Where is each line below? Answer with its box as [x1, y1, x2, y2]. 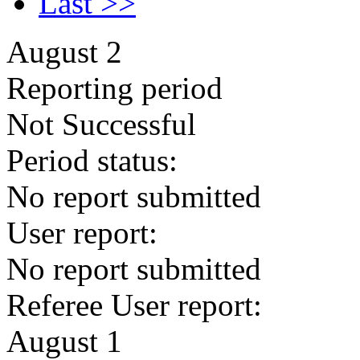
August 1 [6, 324, 122, 358]
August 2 [6, 35, 122, 69]
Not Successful [6, 107, 196, 141]
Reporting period [6, 71, 223, 105]
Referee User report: [6, 288, 262, 322]
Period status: [6, 143, 178, 178]
